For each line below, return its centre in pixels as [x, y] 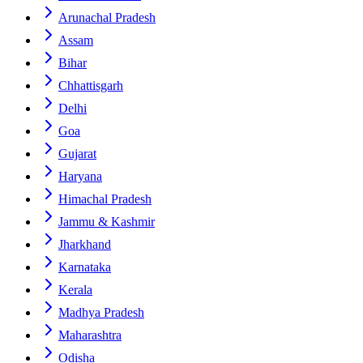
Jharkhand [85, 244]
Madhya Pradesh [101, 312]
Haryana [80, 176]
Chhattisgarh [91, 85]
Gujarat [77, 154]
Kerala [75, 290]
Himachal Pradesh [105, 199]
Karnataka [85, 267]
